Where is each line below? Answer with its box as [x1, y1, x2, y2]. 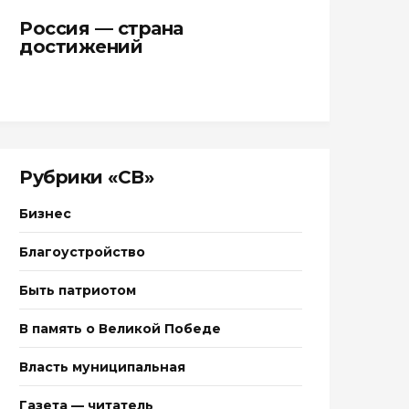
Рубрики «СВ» [19, 166, 153, 188]
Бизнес [19, 205, 71, 222]
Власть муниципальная [19, 359, 185, 375]
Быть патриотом [19, 282, 136, 299]
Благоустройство [19, 244, 145, 260]
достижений [19, 36, 142, 58]
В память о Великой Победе [19, 320, 221, 337]
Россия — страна [19, 17, 184, 39]
